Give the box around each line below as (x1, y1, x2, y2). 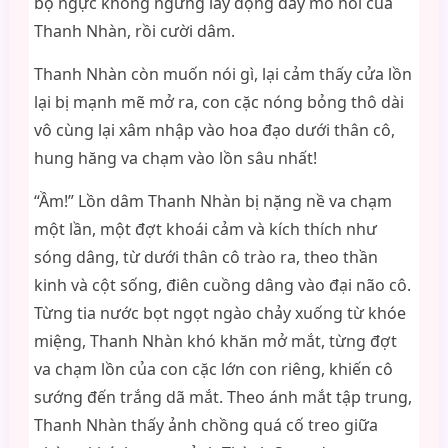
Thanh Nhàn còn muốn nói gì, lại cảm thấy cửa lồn (33, 63, 412, 85)
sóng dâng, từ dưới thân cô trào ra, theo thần (33, 246, 378, 268)
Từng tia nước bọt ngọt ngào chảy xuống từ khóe (33, 302, 406, 324)
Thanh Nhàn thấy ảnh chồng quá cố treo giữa (33, 414, 378, 436)
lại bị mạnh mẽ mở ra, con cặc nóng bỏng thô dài (33, 91, 404, 113)
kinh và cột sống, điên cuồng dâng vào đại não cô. (33, 274, 411, 296)
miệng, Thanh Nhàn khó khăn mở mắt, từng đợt (33, 330, 397, 352)
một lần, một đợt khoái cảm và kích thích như (33, 218, 377, 240)
